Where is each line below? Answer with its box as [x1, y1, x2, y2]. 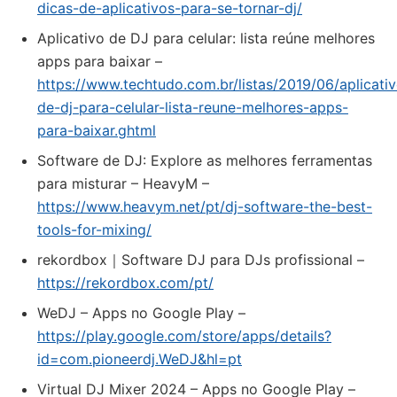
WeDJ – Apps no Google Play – [37, 304, 245, 322]
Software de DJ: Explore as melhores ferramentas [37, 152, 372, 169]
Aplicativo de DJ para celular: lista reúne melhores [37, 29, 375, 47]
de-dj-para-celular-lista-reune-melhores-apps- [37, 98, 348, 116]
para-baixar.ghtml [37, 121, 156, 139]
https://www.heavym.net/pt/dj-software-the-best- [37, 198, 372, 215]
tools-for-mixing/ [37, 221, 152, 238]
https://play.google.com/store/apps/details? [37, 327, 331, 345]
